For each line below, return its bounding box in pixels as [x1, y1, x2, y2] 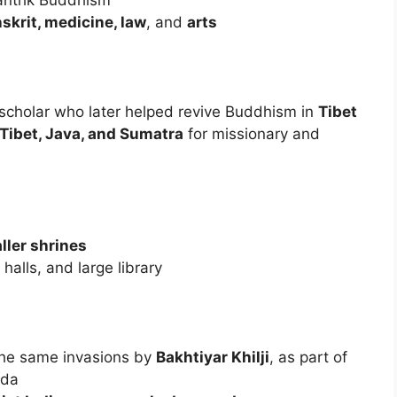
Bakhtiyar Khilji [156, 348, 269, 367]
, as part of [269, 348, 347, 367]
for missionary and [183, 125, 320, 144]
